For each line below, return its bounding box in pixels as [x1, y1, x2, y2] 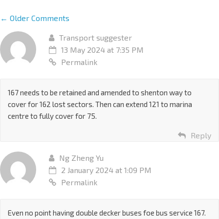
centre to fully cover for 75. [8, 111, 97, 120]
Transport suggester [59, 32, 132, 42]
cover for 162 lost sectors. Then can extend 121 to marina [8, 99, 192, 109]
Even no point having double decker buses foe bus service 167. [8, 208, 206, 217]
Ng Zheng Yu [59, 153, 104, 162]
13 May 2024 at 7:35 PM [61, 44, 144, 54]
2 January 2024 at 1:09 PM [61, 165, 152, 175]
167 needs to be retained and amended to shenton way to [8, 88, 192, 97]
